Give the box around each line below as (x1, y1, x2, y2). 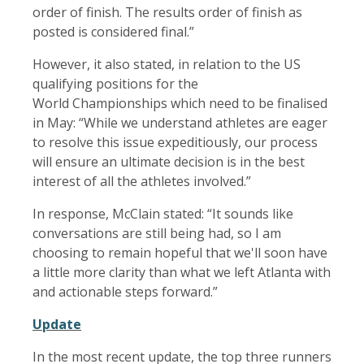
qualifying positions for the (32, 75, 198, 93)
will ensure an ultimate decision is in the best (32, 153, 305, 171)
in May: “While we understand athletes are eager (32, 114, 327, 132)
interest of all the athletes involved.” (32, 172, 254, 191)
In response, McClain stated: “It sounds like (32, 205, 293, 223)
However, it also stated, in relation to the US (32, 55, 301, 74)
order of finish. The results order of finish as (32, 3, 302, 22)
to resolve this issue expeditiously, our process (32, 133, 318, 152)
